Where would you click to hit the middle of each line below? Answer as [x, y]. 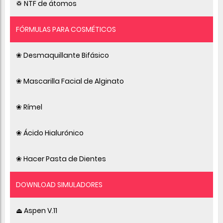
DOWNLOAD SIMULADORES [59, 184]
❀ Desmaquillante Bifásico [62, 55]
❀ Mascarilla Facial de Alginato [70, 81]
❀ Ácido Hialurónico [50, 133]
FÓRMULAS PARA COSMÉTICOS [66, 29]
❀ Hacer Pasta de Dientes [61, 159]
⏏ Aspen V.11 [37, 210]
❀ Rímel [29, 107]
